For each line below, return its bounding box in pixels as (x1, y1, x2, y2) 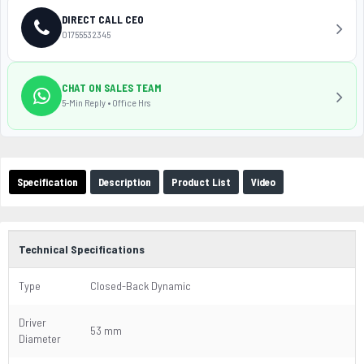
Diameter (19, 331, 61, 345)
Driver (19, 315, 46, 329)
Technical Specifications (19, 242, 145, 256)
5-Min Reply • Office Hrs (62, 96, 150, 108)
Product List (171, 175, 231, 188)
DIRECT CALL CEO (62, 12, 144, 26)
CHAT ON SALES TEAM (62, 80, 161, 94)
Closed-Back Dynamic (90, 279, 191, 292)
